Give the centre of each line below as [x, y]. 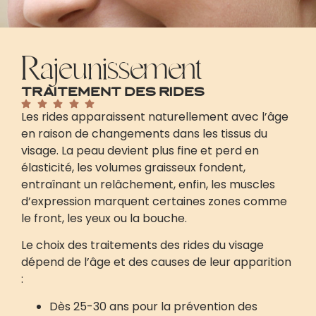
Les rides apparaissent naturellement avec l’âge [155, 117]
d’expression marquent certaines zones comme [154, 201]
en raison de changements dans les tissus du [144, 134]
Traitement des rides [113, 93]
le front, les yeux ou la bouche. [104, 218]
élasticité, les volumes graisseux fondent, [133, 168]
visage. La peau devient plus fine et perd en [140, 151]
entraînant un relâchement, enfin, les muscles [148, 184]
